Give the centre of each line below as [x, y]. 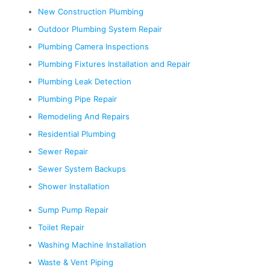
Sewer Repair [63, 152]
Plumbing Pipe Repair [77, 99]
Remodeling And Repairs [84, 117]
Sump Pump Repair [73, 210]
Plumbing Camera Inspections [93, 47]
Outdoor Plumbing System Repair [100, 29]
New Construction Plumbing [91, 12]
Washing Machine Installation [92, 245]
